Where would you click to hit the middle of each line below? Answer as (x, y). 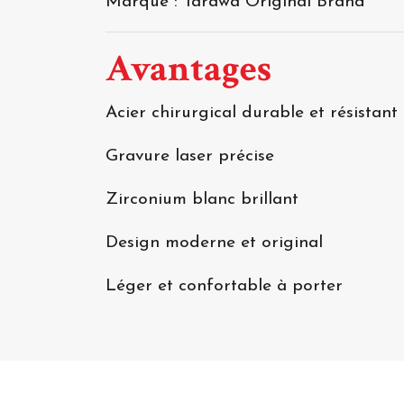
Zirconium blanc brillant (202, 200)
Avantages (188, 69)
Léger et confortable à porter (224, 287)
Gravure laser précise (190, 157)
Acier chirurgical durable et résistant (252, 114)
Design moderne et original (214, 243)
